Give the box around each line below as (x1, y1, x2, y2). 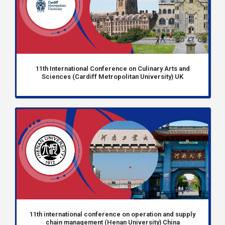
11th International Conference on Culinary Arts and (35, 65, 190, 72)
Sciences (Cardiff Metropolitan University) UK (42, 73, 183, 80)
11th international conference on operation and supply (30, 210, 195, 218)
